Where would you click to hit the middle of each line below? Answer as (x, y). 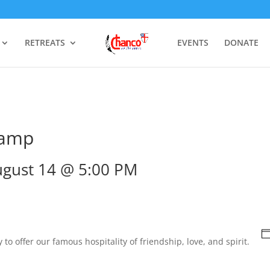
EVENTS (193, 42)
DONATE (241, 42)
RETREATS (45, 42)
